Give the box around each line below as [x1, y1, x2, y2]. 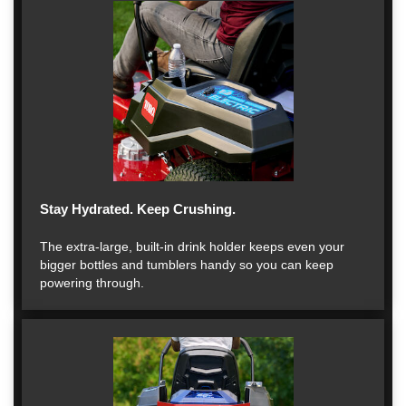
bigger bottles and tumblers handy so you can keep [40, 257, 333, 272]
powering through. [40, 275, 144, 290]
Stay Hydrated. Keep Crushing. [40, 201, 236, 217]
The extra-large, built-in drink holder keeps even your [40, 239, 344, 254]
